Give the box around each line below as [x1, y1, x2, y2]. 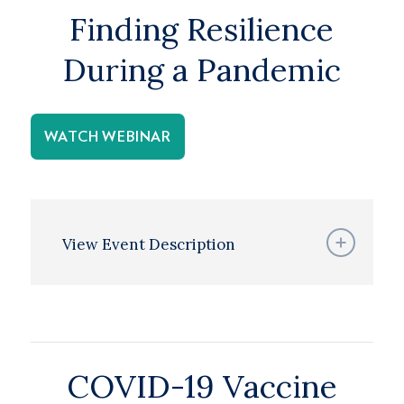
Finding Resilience [69, 9, 335, 50]
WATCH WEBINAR [43, 130, 171, 144]
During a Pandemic [62, 50, 341, 90]
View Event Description [61, 234, 235, 254]
